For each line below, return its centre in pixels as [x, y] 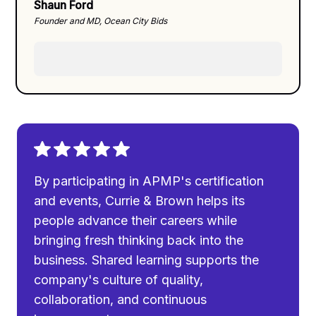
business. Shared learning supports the [147, 260]
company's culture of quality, [119, 280]
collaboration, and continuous [121, 299]
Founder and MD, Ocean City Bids [101, 21]
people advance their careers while [136, 220]
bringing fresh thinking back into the [139, 240]
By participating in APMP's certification [149, 181]
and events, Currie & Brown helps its [140, 201]
